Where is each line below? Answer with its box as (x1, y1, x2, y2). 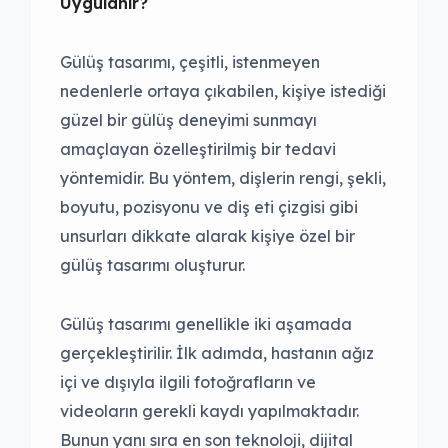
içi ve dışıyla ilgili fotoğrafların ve (60, 371, 316, 392)
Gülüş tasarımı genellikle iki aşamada (60, 313, 352, 334)
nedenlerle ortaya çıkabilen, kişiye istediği (60, 80, 386, 101)
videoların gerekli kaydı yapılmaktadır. (60, 400, 359, 421)
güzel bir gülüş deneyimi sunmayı (60, 109, 317, 130)
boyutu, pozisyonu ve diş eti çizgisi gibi (60, 196, 358, 217)
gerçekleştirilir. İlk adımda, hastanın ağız (60, 342, 374, 363)
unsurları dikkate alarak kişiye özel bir (60, 225, 355, 246)
